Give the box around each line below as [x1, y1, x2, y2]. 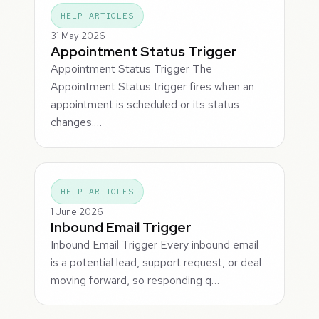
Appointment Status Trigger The [51, 61, 213, 77]
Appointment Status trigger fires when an [51, 79, 255, 95]
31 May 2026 [51, 30, 106, 43]
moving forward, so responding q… [51, 272, 220, 288]
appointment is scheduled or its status [51, 97, 240, 113]
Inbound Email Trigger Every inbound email [51, 236, 259, 252]
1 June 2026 [51, 205, 104, 218]
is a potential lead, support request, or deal [51, 254, 262, 270]
